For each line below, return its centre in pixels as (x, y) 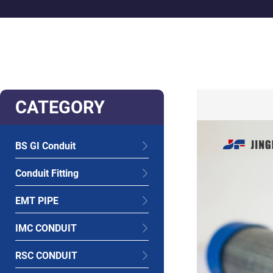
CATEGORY (60, 107)
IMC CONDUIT (46, 228)
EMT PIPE (37, 201)
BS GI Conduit (45, 146)
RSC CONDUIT (46, 256)
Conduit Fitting (47, 173)
